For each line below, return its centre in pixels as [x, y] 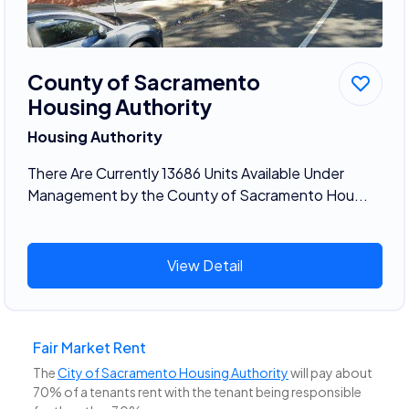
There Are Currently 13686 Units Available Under [185, 173]
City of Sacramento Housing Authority [173, 373]
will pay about [330, 373]
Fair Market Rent [89, 348]
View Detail [204, 265]
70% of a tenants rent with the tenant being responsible [197, 392]
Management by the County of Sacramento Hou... [197, 194]
